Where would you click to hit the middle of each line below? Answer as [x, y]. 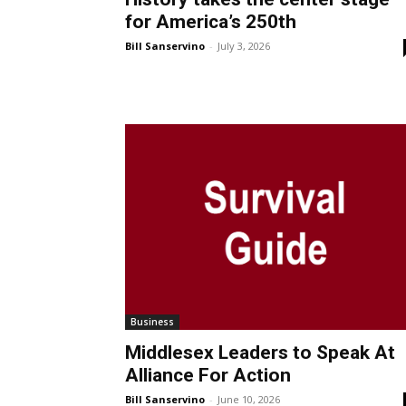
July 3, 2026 [244, 45]
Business [152, 322]
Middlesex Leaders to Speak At [260, 353]
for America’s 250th [211, 21]
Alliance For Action [208, 376]
